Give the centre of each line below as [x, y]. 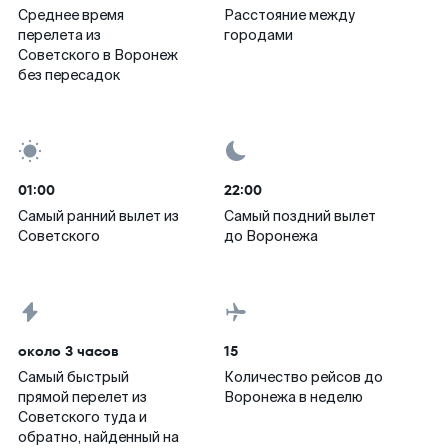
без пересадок [69, 75]
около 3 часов [68, 351]
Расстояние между [289, 15]
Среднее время [71, 15]
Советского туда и [82, 417]
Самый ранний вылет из [98, 216]
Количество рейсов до [303, 377]
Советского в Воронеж [98, 55]
